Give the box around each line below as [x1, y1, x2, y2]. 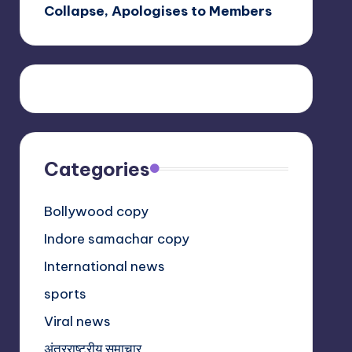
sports [43, 284, 86, 302]
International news [43, 257, 165, 275]
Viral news [43, 312, 111, 330]
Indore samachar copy [43, 229, 189, 247]
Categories [43, 156, 150, 181]
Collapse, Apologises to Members [43, 2, 272, 20]
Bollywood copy [43, 202, 148, 220]
